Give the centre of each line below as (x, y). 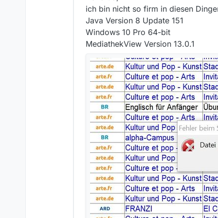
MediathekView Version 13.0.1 (140, 44)
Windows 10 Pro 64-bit (128, 32)
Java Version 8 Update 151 (135, 21)
